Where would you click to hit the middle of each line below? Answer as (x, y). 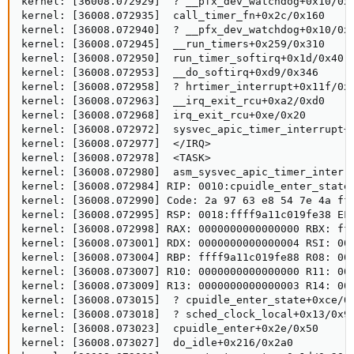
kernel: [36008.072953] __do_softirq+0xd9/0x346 (170, 73)
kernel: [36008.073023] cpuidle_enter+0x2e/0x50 (170, 329)
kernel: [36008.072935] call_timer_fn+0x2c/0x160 (173, 16)
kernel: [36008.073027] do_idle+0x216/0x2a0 (157, 343)
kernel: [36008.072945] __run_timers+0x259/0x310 (173, 44)
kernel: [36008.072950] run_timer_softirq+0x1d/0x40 (183, 58)
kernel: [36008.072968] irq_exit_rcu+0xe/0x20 (164, 115)
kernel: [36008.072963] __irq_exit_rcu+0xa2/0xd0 (173, 101)
